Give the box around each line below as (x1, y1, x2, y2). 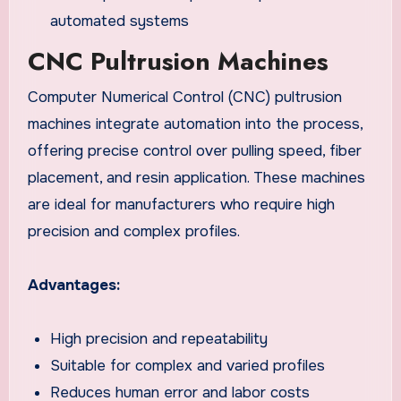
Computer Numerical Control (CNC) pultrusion (27, 87, 342, 107)
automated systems (50, 11, 190, 30)
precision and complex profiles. (27, 221, 240, 241)
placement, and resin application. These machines (27, 167, 365, 187)
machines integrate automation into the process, (27, 114, 363, 133)
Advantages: (27, 275, 120, 294)
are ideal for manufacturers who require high (27, 194, 335, 214)
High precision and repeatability (50, 328, 269, 348)
